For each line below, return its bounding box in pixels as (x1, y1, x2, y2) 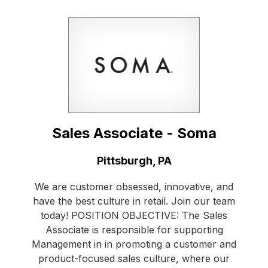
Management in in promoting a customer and (32, 238, 236, 251)
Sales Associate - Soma (51, 124, 217, 142)
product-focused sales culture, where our (38, 252, 230, 265)
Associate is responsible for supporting (45, 224, 223, 236)
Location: (23, 154, 72, 167)
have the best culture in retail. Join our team (33, 195, 235, 208)
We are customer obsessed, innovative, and (35, 181, 233, 193)
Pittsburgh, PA (96, 154, 172, 167)
